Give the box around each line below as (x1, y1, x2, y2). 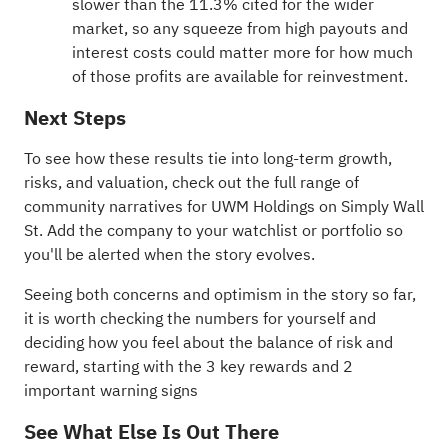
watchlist (231, 218, 298, 243)
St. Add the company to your (23, 218, 232, 243)
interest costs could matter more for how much (71, 40, 413, 65)
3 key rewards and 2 (205, 354, 353, 379)
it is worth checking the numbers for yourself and (23, 306, 376, 331)
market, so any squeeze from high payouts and (71, 16, 408, 41)
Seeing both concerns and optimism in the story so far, (23, 282, 416, 307)
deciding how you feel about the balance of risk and (23, 330, 393, 355)
